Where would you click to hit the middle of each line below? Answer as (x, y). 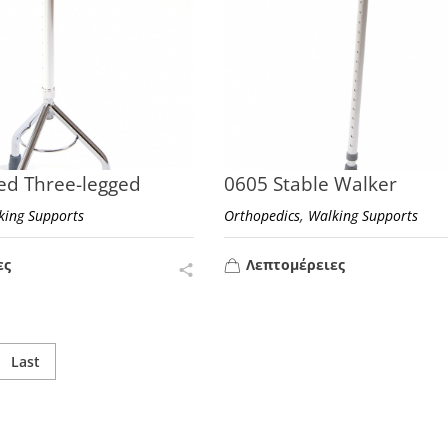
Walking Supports (362, 215)
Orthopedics (261, 215)
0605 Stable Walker (310, 183)
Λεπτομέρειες (295, 264)
